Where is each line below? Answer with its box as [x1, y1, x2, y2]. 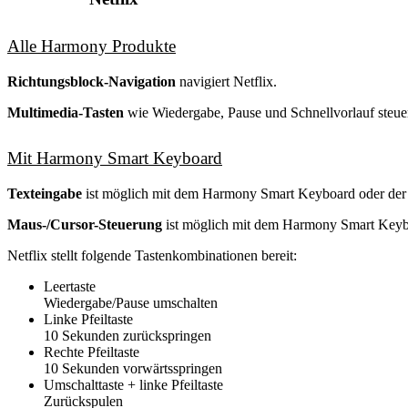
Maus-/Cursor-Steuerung [7, 217, 162, 233]
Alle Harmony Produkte [7, 36, 176, 56]
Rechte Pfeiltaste [44, 344, 139, 361]
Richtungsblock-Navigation [7, 73, 176, 89]
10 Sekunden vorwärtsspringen [44, 361, 222, 377]
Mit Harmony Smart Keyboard [7, 148, 222, 168]
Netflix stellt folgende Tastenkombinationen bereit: [7, 248, 297, 264]
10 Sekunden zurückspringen [44, 328, 211, 344]
